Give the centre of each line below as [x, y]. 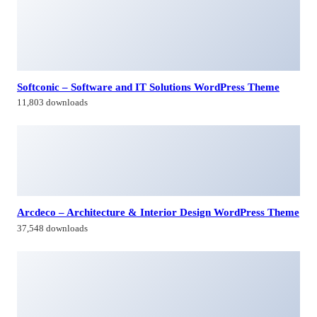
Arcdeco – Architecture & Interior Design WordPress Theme [158, 212]
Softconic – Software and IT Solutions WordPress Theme [148, 86]
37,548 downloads [52, 228]
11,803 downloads [52, 103]
